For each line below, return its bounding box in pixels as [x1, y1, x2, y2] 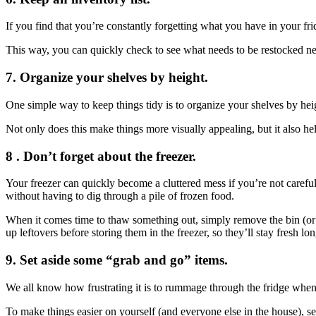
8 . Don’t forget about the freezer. [6, 148, 196, 164]
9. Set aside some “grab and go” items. [6, 253, 228, 267]
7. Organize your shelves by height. [6, 70, 208, 85]
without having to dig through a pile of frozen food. [6, 190, 234, 202]
